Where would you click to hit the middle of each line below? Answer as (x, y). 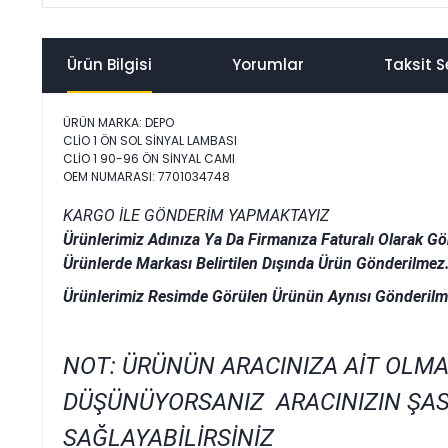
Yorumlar (268, 64)
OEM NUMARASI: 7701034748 (146, 176)
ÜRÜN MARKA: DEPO (118, 122)
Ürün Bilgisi (109, 64)
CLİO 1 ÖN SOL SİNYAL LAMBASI (151, 140)
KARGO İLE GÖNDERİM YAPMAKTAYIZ (196, 215)
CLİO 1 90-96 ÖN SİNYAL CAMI (150, 158)
